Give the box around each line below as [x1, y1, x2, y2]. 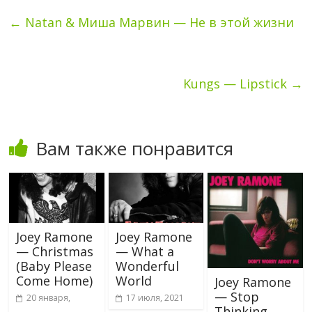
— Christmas [16, 242, 94, 260]
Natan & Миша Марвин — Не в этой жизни [22, 13, 295, 31]
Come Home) [16, 272, 93, 289]
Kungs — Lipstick [182, 75, 290, 92]
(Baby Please [16, 257, 93, 274]
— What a [115, 242, 174, 260]
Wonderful [115, 257, 179, 274]
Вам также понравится [36, 135, 234, 161]
